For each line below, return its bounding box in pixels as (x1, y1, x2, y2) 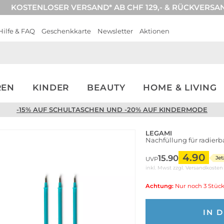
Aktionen (139, 27, 169, 35)
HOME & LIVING (143, 82, 217, 92)
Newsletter (97, 27, 133, 35)
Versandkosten (185, 164, 223, 171)
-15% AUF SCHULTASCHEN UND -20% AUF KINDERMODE (16, 105, 207, 113)
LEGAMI (145, 128, 172, 137)
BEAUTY (87, 82, 125, 92)
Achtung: (145, 182, 173, 189)
